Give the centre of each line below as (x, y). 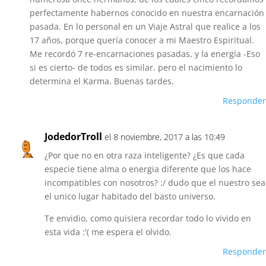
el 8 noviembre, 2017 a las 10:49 (165, 137)
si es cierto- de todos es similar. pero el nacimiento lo (136, 67)
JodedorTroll (73, 136)
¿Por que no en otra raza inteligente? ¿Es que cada (145, 155)
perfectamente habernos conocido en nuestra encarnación (147, 12)
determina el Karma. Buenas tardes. (102, 81)
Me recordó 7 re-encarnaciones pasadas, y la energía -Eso (145, 53)
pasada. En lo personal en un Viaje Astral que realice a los (145, 26)
